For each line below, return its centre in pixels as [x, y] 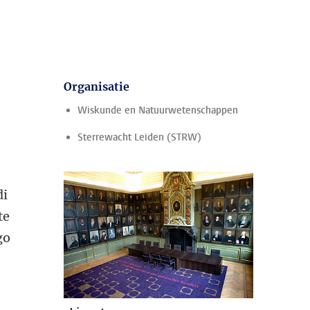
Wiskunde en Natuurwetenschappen [158, 110]
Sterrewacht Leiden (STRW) [139, 137]
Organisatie [97, 86]
